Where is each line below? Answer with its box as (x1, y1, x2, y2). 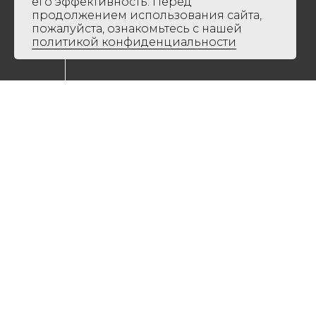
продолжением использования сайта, (32, 8, 262, 22)
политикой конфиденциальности (32, 35, 236, 49)
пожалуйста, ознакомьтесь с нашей (32, 22, 242, 35)
